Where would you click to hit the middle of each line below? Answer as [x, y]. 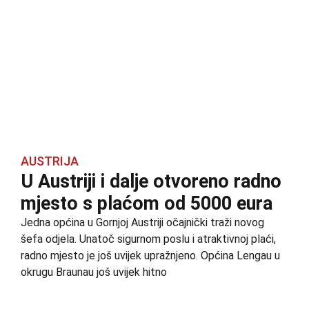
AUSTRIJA [50, 161]
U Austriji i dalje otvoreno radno [151, 181]
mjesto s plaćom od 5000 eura [147, 203]
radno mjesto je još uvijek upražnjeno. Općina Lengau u [150, 255]
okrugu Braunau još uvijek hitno [94, 272]
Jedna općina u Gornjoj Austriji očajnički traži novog [142, 222]
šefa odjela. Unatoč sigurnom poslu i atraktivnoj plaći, [148, 239]
